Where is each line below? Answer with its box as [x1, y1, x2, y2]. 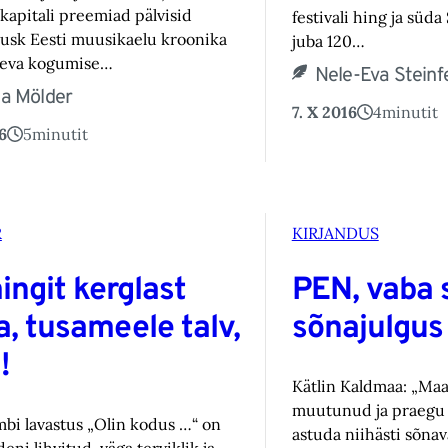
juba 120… [291, 31, 365, 52]
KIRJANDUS [291, 223, 379, 244]
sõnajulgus [291, 308, 443, 349]
